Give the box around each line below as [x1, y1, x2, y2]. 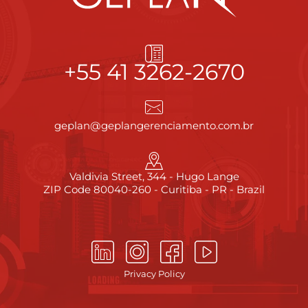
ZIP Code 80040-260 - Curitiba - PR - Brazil [43, 183, 265, 197]
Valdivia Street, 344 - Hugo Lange [69, 170, 239, 184]
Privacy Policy [123, 268, 185, 280]
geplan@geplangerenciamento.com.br [54, 119, 254, 133]
